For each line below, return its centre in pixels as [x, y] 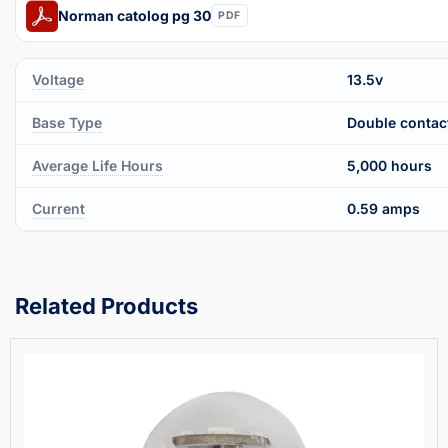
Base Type [67, 122]
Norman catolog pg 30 [134, 15]
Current [58, 208]
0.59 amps [383, 208]
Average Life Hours [97, 165]
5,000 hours [389, 165]
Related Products [106, 305]
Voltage [58, 79]
